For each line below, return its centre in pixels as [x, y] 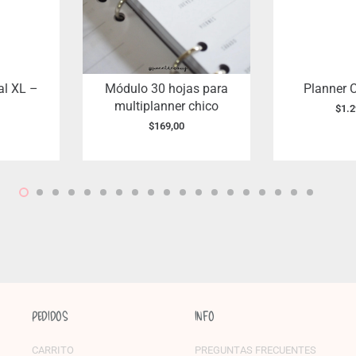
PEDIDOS [49, 316]
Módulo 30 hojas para [167, 89]
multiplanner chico [167, 106]
